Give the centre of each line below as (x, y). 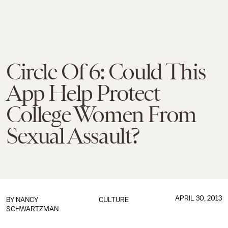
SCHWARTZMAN (32, 209)
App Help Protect (83, 93)
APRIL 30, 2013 (198, 198)
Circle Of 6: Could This (106, 72)
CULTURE (114, 200)
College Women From (101, 115)
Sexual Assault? (73, 136)
